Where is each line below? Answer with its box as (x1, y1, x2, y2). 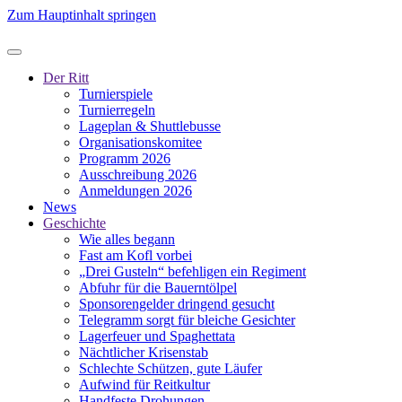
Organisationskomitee (79, 135, 202, 150)
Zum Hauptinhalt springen (7, 7, 156, 22)
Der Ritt (43, 70, 89, 85)
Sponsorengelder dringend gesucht (79, 296, 275, 311)
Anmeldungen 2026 (79, 183, 192, 198)
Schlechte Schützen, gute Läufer (79, 361, 262, 376)
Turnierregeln (79, 102, 155, 118)
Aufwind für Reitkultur (79, 377, 210, 392)
